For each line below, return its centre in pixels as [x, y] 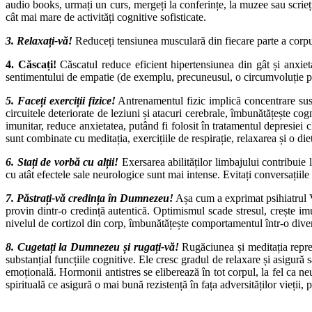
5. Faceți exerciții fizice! [61, 100]
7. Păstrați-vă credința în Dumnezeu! [89, 198]
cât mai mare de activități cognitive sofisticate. [106, 17]
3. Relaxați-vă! [39, 40]
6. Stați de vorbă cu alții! [62, 162]
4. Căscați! [31, 64]
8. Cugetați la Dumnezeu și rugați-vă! [92, 247]
